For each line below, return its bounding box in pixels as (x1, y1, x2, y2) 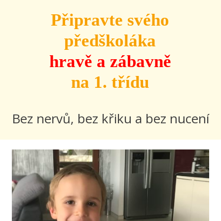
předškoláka (64, 31, 156, 50)
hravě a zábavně (49, 52, 171, 71)
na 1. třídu (71, 73, 149, 92)
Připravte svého (51, 10, 170, 30)
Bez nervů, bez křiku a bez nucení (12, 110, 209, 127)
